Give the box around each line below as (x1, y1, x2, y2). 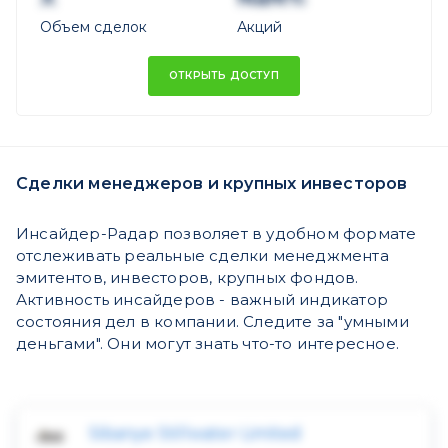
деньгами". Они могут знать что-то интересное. (16, 334, 400, 353)
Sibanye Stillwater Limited (89, 424, 302, 444)
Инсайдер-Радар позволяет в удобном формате (16, 224, 417, 243)
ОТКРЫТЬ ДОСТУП (169, 69, 279, 82)
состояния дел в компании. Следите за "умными (16, 312, 409, 331)
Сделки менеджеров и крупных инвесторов (16, 174, 408, 193)
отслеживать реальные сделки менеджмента (16, 246, 389, 265)
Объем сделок (40, 18, 148, 36)
